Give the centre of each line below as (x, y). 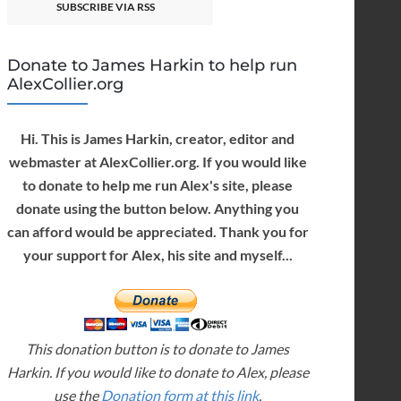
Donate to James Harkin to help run (152, 66)
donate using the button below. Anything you (158, 209)
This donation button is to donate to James (158, 349)
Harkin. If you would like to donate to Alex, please (158, 372)
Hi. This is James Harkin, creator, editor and (158, 139)
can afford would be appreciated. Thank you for (158, 232)
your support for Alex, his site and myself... (158, 255)
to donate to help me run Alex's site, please (158, 185)
